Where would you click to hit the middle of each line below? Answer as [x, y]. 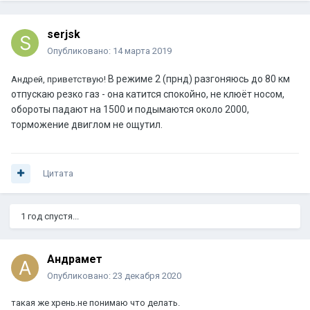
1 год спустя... [50, 217]
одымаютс [164, 110]
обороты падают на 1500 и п [76, 110]
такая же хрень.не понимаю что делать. [95, 303]
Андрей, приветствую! [60, 80]
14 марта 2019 [142, 51]
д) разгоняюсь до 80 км [236, 79]
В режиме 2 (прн [145, 79]
